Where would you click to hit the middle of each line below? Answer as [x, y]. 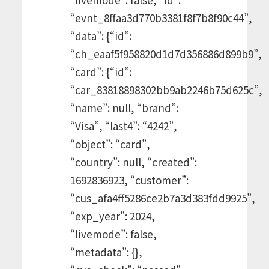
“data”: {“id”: [101, 35]
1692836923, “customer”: [129, 180]
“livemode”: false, [113, 234]
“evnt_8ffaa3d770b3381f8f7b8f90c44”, [161, 17]
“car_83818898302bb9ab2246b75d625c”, [166, 89]
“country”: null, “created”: [133, 162]
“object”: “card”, [110, 144]
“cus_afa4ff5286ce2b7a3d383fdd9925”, [162, 198]
